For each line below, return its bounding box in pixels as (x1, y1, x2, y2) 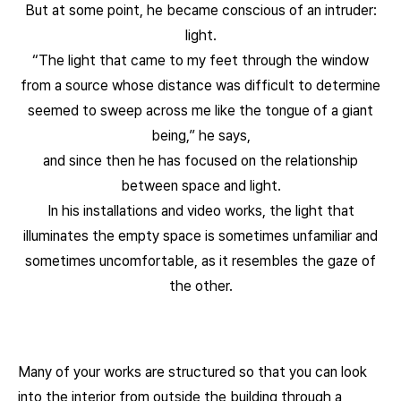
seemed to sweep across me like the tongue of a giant (28, 102, 373, 119)
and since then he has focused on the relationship (43, 152, 358, 169)
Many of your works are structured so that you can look (18, 363, 367, 380)
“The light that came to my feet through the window (32, 52, 369, 69)
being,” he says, (150, 127, 251, 144)
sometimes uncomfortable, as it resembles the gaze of (25, 252, 376, 269)
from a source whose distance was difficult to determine (21, 77, 380, 94)
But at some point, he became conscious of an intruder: (24, 2, 377, 19)
